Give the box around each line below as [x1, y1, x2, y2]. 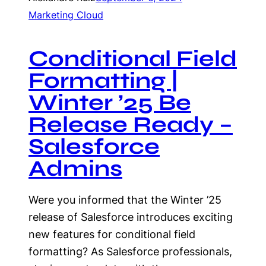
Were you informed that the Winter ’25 [28, 194, 221, 206]
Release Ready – [28, 111, 233, 138]
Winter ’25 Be [28, 89, 191, 116]
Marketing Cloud [28, 9, 103, 21]
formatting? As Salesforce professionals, [28, 245, 232, 258]
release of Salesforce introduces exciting [28, 211, 233, 223]
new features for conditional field [28, 228, 195, 240]
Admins [28, 155, 122, 182]
